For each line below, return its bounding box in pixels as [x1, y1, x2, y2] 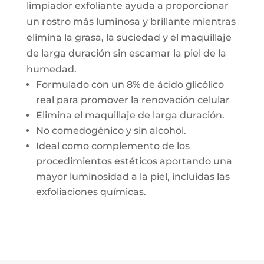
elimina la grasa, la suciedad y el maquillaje [26, 32, 232, 44]
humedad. [26, 64, 77, 75]
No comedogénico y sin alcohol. [35, 125, 186, 137]
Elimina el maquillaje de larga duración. [35, 110, 225, 121]
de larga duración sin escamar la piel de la [26, 48, 226, 60]
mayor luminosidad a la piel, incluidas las [35, 171, 230, 183]
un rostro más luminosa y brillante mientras [26, 16, 236, 28]
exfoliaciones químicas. [35, 186, 146, 198]
